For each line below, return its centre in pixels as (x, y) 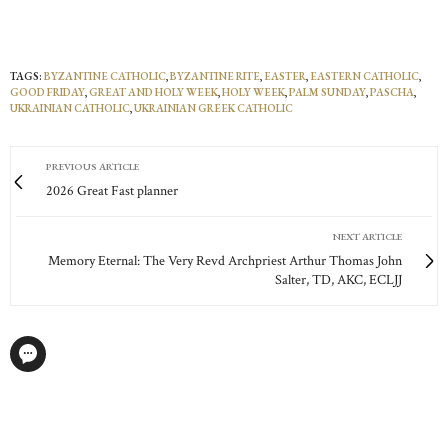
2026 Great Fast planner (112, 191)
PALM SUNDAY (327, 92)
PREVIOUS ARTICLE (92, 166)
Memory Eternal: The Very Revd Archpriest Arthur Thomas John (225, 261)
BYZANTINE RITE (215, 76)
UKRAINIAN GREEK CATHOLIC (213, 108)
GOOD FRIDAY (47, 92)
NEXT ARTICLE (367, 236)
